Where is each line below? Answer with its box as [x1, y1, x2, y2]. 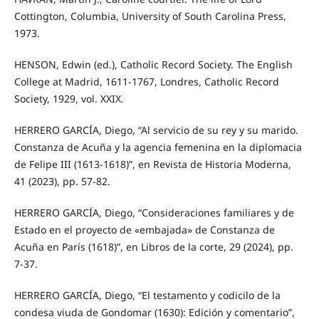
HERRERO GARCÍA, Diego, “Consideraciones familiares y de [14, 205, 294, 219]
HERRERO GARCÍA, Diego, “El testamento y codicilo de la [14, 288, 281, 302]
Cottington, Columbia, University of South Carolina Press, [14, 9, 286, 23]
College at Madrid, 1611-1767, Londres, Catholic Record [14, 74, 279, 88]
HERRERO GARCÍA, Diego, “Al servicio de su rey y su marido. [14, 122, 298, 137]
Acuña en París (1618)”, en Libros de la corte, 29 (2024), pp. [14, 239, 293, 253]
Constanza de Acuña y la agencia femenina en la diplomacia [14, 140, 302, 154]
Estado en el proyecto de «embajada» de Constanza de [14, 222, 275, 236]
